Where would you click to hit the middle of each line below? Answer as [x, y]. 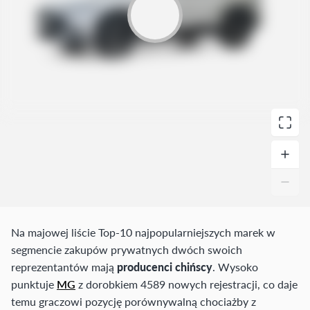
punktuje [34, 284]
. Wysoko [235, 267]
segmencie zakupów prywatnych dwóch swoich [127, 250]
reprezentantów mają [64, 267]
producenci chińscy [165, 267]
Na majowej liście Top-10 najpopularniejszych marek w [143, 232]
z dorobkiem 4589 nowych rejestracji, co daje [186, 284]
